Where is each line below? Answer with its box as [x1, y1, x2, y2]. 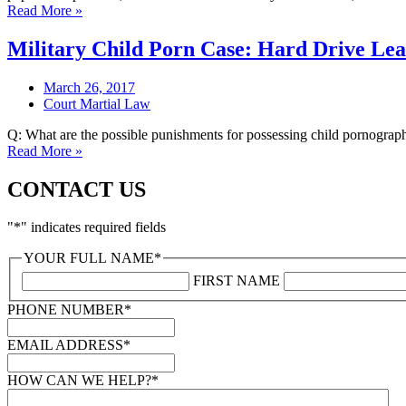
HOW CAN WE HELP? [7, 372, 151, 389]
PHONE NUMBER [7, 302, 124, 318]
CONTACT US [7, 177, 146, 201]
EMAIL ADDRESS [7, 337, 123, 353]
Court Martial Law [43, 95, 150, 111]
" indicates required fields [21, 219, 166, 236]
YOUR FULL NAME [24, 250, 154, 266]
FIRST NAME [193, 273, 280, 289]
